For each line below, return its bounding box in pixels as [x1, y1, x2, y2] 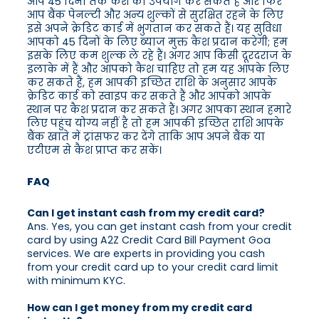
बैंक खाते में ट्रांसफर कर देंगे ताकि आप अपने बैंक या [27, 130, 265, 145]
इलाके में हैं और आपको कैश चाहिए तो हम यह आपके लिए [27, 62, 289, 77]
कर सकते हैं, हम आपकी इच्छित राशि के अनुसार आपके [27, 75, 277, 90]
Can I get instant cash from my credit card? [27, 206, 265, 221]
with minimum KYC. [27, 273, 125, 288]
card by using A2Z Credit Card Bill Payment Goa [27, 233, 271, 248]
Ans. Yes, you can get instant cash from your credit [27, 219, 292, 234]
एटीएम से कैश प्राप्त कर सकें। [27, 143, 162, 158]
